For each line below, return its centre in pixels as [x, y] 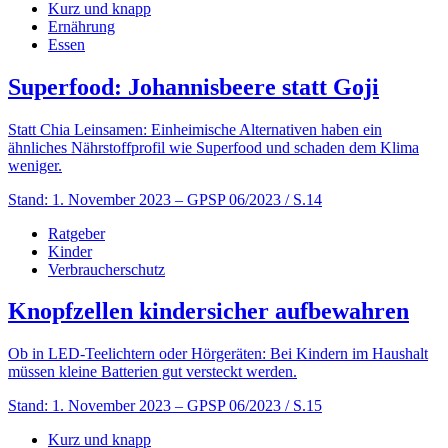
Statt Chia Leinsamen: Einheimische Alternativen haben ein [195, 129]
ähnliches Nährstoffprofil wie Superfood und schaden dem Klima [213, 147]
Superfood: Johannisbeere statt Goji [193, 86]
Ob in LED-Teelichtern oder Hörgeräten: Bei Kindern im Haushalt [218, 354]
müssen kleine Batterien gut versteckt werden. [152, 372]
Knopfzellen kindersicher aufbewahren [208, 311]
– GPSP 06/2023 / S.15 [248, 406]
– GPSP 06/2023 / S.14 [248, 199]
